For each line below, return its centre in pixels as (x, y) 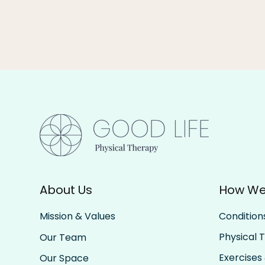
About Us (66, 190)
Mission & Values (78, 216)
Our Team (63, 237)
